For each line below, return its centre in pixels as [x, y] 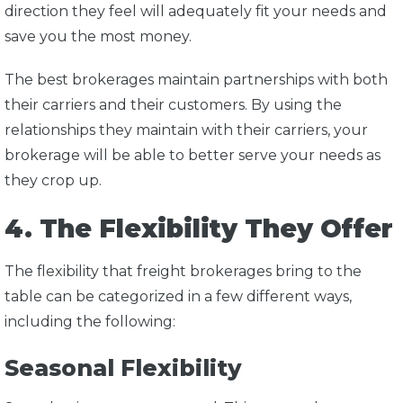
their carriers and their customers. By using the [173, 105]
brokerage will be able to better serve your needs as [193, 156]
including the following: [90, 322]
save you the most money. [100, 37]
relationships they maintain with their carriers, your [186, 130]
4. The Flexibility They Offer [199, 229]
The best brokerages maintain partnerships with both [196, 80]
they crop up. [55, 181]
